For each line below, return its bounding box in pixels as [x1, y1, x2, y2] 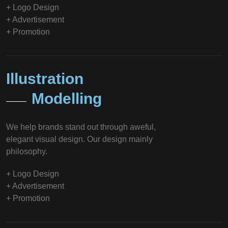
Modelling [32, 90, 102, 107]
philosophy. [6, 147, 47, 156]
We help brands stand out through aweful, [6, 122, 156, 131]
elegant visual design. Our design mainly [6, 134, 153, 144]
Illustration [6, 70, 83, 87]
